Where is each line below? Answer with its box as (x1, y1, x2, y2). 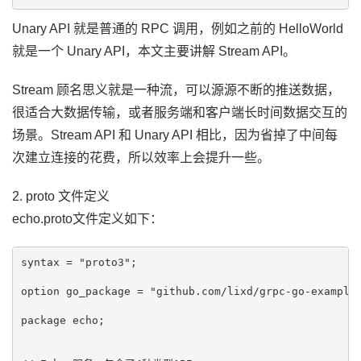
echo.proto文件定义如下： (12, 212, 163, 226)
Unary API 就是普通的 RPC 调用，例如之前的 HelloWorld (12, 22, 343, 35)
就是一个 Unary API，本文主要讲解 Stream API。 (12, 44, 296, 58)
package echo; (20, 313, 105, 326)
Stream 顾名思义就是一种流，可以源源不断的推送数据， (12, 83, 340, 97)
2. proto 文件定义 (12, 189, 110, 203)
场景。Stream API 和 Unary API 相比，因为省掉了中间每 (12, 128, 338, 142)
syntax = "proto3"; (20, 255, 137, 268)
